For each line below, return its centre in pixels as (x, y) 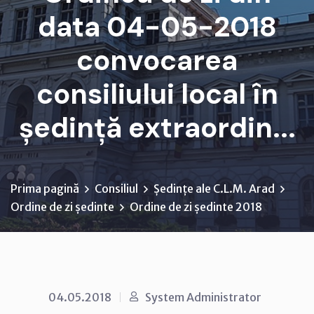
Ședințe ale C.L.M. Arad (214, 188)
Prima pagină (45, 188)
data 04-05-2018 (157, 26)
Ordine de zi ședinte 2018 (196, 206)
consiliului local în (157, 94)
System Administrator (203, 297)
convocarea (157, 60)
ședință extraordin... (157, 127)
